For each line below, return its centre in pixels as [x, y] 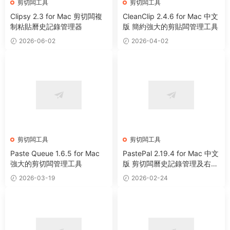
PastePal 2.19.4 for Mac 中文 [171, 154]
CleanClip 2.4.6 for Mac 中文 [170, 16]
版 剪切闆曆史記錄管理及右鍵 [170, 164]
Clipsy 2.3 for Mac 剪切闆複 [56, 16]
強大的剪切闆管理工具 [46, 164]
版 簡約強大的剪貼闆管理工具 [170, 26]
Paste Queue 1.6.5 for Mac [55, 154]
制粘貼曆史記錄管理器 [46, 26]
